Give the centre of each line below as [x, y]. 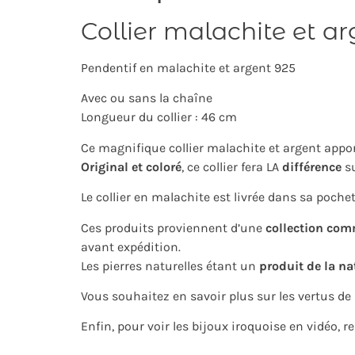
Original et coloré [131, 166]
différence [312, 166]
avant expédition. [131, 246]
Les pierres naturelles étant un [170, 265]
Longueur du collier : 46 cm [159, 117]
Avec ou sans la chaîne [147, 98]
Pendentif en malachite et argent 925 [188, 68]
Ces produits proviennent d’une [173, 227]
